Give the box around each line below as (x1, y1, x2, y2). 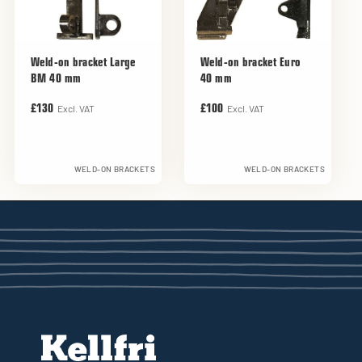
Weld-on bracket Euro (200, 57, 301, 69)
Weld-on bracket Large (31, 57, 136, 69)
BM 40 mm (31, 73, 82, 86)
